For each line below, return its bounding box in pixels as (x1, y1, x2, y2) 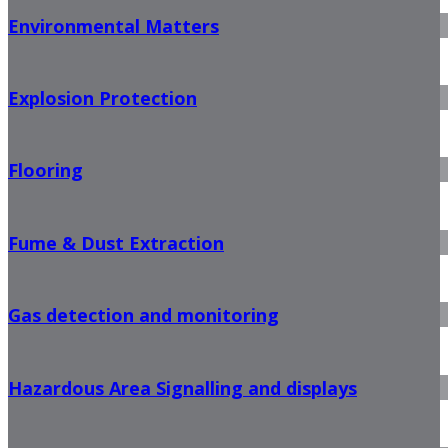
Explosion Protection (8, 86, 197, 110)
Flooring (8, 158, 83, 183)
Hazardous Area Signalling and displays (8, 375, 357, 400)
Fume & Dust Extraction (8, 230, 224, 255)
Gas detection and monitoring (8, 303, 279, 328)
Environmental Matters (8, 13, 219, 38)
